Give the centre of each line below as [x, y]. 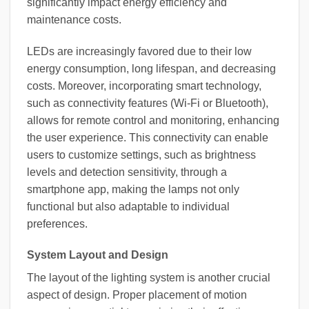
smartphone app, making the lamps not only [133, 189]
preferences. [57, 223]
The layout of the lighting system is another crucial [149, 278]
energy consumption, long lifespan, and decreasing [151, 68]
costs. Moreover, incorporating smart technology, [144, 86]
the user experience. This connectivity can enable [148, 137]
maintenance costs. [74, 19]
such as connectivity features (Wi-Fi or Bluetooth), [148, 103]
